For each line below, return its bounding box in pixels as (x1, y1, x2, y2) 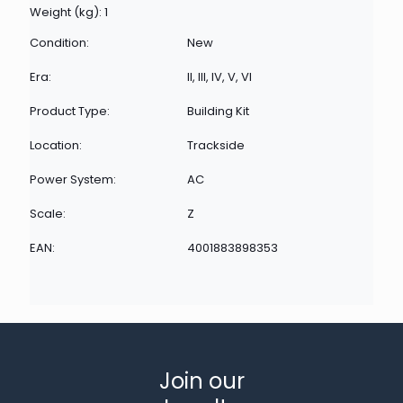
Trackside (187, 137, 245, 154)
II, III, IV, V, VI (187, 68, 252, 85)
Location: (30, 137, 82, 154)
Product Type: (30, 103, 110, 120)
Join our (158, 366, 245, 396)
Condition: (30, 34, 89, 51)
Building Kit (187, 103, 249, 120)
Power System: (30, 171, 116, 188)
